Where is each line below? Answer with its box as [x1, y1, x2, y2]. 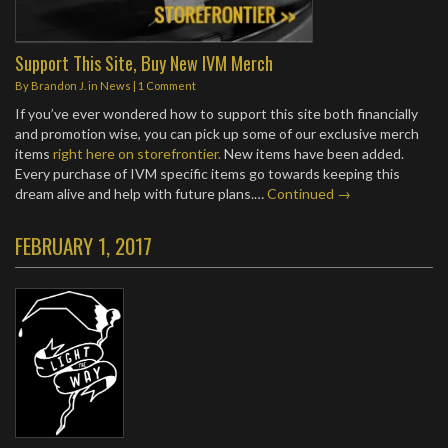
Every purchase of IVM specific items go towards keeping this [15, 165, 400, 182]
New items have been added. [221, 145, 404, 162]
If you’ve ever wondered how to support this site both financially [15, 105, 418, 122]
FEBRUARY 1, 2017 [15, 230, 152, 261]
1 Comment [138, 79, 196, 92]
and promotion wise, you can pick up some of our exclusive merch [15, 125, 419, 142]
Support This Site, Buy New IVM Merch [15, 49, 273, 76]
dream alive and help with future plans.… [15, 185, 267, 202]
